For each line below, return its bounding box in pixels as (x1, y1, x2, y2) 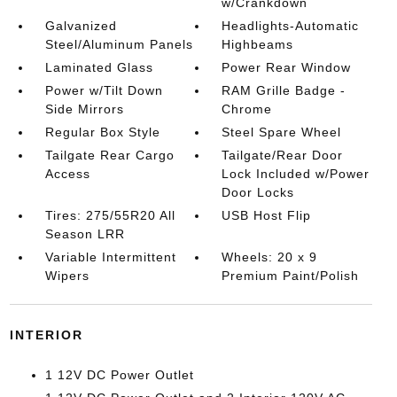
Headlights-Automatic (222, 19, 360, 33)
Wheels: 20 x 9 (222, 250, 318, 264)
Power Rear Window (222, 60, 352, 74)
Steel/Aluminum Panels (44, 37, 193, 51)
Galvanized (44, 19, 117, 33)
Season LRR (44, 227, 125, 241)
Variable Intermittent (44, 250, 176, 264)
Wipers (44, 269, 90, 283)
